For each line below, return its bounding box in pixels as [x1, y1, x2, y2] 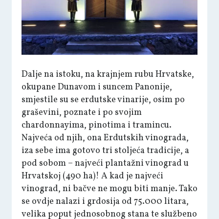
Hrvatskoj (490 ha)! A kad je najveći [22, 170, 163, 182]
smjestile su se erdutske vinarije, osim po [22, 94, 185, 106]
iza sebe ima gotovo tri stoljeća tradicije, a [22, 145, 189, 157]
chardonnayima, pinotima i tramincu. [22, 119, 172, 131]
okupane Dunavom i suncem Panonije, [22, 81, 172, 93]
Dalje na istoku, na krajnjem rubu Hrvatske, [22, 68, 194, 81]
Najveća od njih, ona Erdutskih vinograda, [22, 132, 189, 144]
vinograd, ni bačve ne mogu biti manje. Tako [22, 183, 197, 195]
